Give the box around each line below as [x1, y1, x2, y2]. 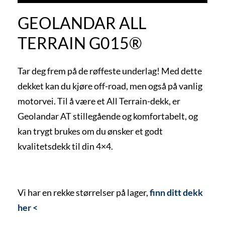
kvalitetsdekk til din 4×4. [18, 140, 113, 152]
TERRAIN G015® [18, 33, 142, 53]
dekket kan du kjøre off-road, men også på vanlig [18, 80, 202, 91]
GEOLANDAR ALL [18, 13, 146, 33]
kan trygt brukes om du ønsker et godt [18, 125, 163, 137]
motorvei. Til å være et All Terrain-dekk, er [18, 95, 180, 106]
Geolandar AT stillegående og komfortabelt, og [18, 110, 198, 122]
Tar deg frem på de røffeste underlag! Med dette [18, 65, 202, 76]
